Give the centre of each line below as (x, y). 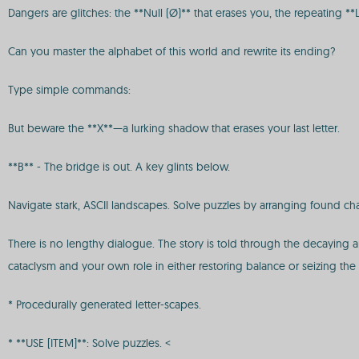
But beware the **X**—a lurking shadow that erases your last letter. (174, 128)
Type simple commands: (69, 90)
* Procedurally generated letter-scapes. (105, 305)
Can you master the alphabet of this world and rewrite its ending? (172, 51)
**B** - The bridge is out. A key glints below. (119, 167)
